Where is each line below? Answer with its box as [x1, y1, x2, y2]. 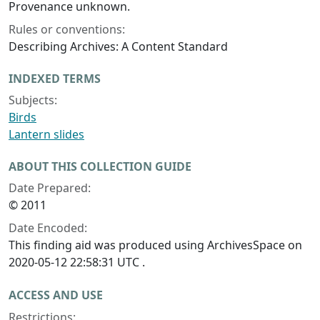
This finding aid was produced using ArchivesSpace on [9, 237, 302, 254]
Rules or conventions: [9, 21, 125, 38]
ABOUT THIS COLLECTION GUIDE [9, 159, 191, 175]
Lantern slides [9, 126, 84, 143]
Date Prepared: [9, 180, 91, 196]
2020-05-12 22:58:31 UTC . [9, 254, 145, 271]
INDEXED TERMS [9, 71, 101, 87]
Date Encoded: [9, 220, 87, 236]
